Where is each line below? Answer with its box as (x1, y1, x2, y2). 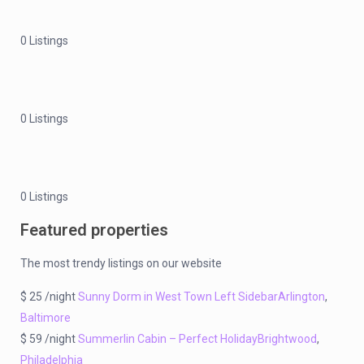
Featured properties (20, 219, 168, 240)
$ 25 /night (20, 289, 78, 303)
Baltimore (20, 310, 71, 324)
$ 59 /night (20, 331, 78, 345)
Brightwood (258, 331, 317, 345)
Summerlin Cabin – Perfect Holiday (78, 331, 258, 345)
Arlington (278, 289, 325, 303)
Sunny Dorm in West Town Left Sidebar (78, 289, 278, 303)
